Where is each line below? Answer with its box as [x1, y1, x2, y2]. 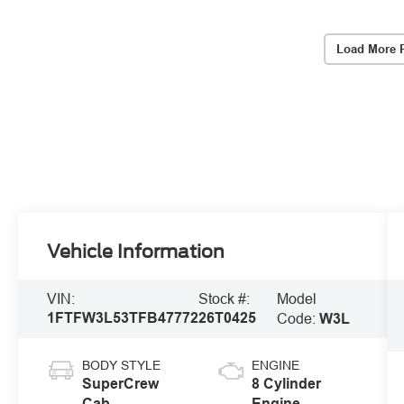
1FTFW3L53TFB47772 [47, 309, 199, 327]
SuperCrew [82, 374, 160, 392]
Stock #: [198, 290, 251, 308]
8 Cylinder [251, 374, 321, 392]
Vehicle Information [47, 240, 225, 262]
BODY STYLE [82, 357, 161, 372]
